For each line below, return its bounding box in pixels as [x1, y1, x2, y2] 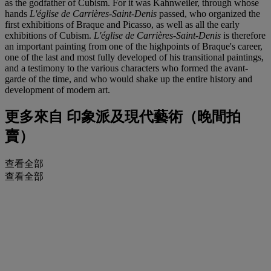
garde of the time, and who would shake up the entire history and [5, 73, 252, 84]
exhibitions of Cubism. [5, 30, 94, 41]
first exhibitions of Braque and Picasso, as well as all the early [5, 19, 240, 30]
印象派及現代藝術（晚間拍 [63, 109, 241, 125]
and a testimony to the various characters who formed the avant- [5, 62, 248, 73]
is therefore [221, 30, 266, 41]
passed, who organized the [157, 8, 260, 19]
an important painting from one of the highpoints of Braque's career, [5, 41, 263, 51]
